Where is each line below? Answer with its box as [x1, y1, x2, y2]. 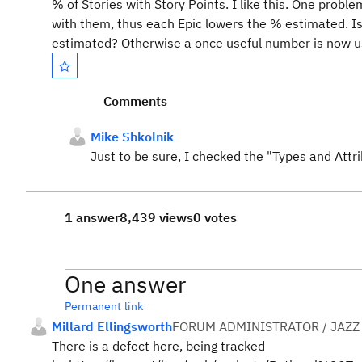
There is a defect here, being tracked [52, 338, 265, 354]
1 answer [65, 209, 120, 225]
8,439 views [120, 209, 193, 225]
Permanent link [65, 299, 144, 314]
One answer [65, 269, 186, 299]
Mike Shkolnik [90, 128, 174, 145]
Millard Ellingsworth [52, 318, 172, 335]
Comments [103, 93, 167, 109]
